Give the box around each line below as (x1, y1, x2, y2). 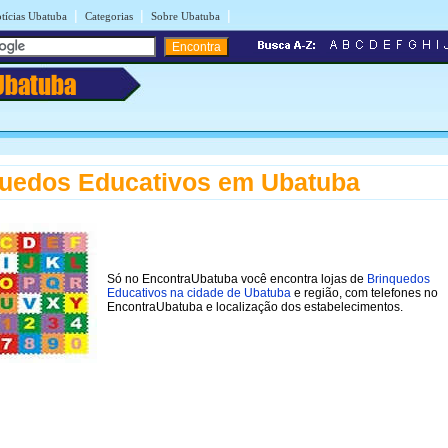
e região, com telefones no (291, 285, 438, 300)
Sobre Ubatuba (151, 10, 220, 22)
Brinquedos (367, 271, 430, 286)
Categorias (85, 10, 133, 22)
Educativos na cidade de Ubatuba (107, 285, 291, 300)
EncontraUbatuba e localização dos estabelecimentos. (107, 299, 403, 314)
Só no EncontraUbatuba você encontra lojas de (107, 271, 367, 286)
